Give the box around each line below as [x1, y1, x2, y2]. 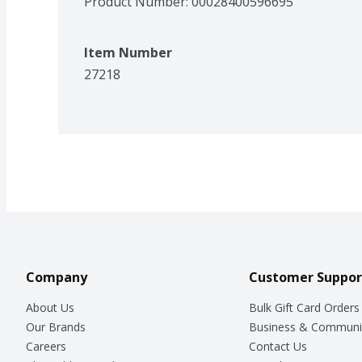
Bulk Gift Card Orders [248, 299, 360, 315]
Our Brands [26, 318, 86, 335]
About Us [26, 299, 74, 315]
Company [26, 267, 87, 286]
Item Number [84, 43, 172, 61]
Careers [26, 338, 66, 354]
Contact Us [248, 338, 307, 354]
